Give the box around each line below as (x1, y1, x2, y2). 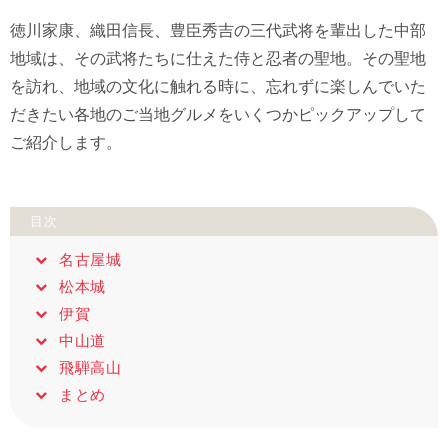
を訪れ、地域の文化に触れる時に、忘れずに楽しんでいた (10, 78, 426, 95)
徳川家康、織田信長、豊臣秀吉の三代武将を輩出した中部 (10, 22, 426, 39)
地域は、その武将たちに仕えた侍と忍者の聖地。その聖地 (10, 50, 426, 67)
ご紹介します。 (10, 134, 122, 151)
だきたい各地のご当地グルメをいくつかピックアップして (10, 106, 426, 123)
